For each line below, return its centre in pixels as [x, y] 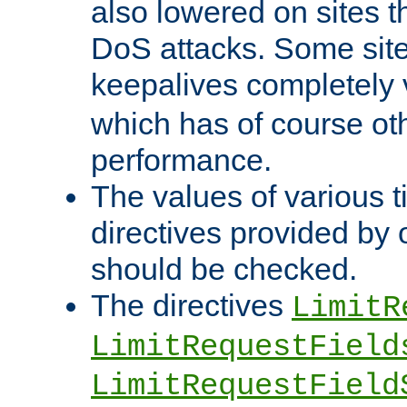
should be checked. [224, 269]
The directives [191, 306]
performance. [181, 160]
